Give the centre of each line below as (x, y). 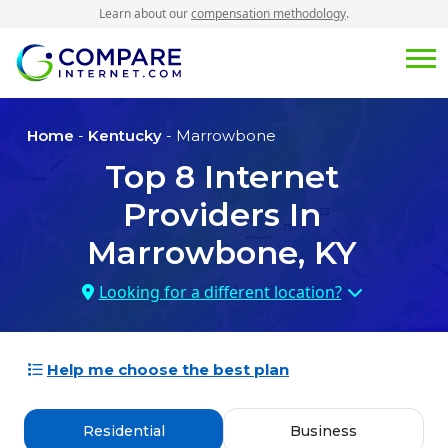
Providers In (222, 215)
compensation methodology (268, 13)
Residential (123, 431)
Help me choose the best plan (168, 370)
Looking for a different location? (220, 292)
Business (323, 431)
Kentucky (125, 136)
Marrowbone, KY (222, 253)
